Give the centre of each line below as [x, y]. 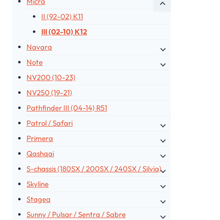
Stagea [39, 199]
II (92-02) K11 [62, 16]
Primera [40, 138]
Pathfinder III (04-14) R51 [67, 108]
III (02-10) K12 [64, 32]
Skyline [38, 184]
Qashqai [40, 153]
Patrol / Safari [50, 123]
